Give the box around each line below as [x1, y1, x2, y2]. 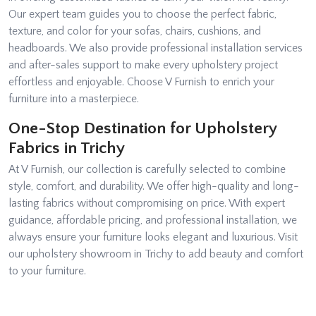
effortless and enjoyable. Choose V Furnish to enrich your [8, 75, 274, 88]
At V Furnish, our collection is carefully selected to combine [8, 162, 286, 176]
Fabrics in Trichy [8, 138, 125, 157]
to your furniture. [8, 264, 86, 277]
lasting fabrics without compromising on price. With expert [8, 196, 285, 209]
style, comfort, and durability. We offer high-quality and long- [8, 179, 299, 193]
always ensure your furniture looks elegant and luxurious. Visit [8, 230, 298, 243]
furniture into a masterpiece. [8, 92, 139, 105]
